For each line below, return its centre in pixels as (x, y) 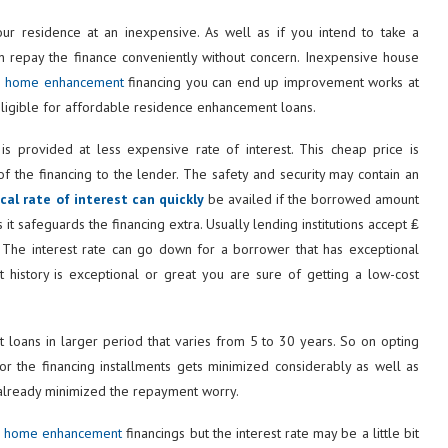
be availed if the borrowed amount (311, 198)
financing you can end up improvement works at (271, 81)
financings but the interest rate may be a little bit (270, 432)
